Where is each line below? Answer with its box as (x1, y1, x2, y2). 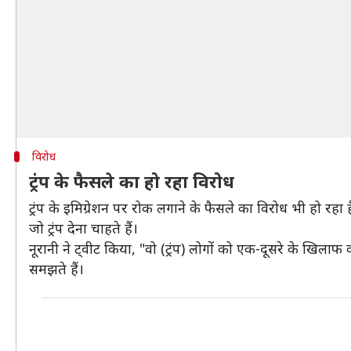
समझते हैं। (29, 259, 84, 278)
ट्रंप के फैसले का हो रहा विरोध (29, 169, 234, 193)
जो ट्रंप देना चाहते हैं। (29, 219, 138, 237)
